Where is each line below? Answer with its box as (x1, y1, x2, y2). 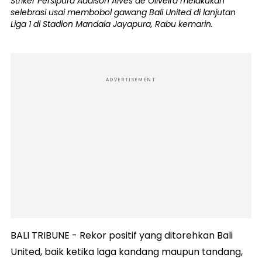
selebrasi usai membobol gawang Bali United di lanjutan (11, 6, 236, 19)
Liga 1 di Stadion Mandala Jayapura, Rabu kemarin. (11, 18, 213, 30)
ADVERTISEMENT (106, 77, 156, 84)
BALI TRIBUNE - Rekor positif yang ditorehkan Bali (11, 229, 233, 243)
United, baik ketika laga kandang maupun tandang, (11, 245, 243, 259)
